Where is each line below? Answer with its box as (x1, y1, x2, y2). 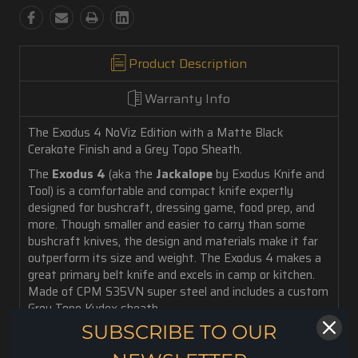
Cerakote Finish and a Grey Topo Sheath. (28, 140, 242, 159)
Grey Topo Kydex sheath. (28, 299, 161, 318)
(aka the (109, 165, 153, 184)
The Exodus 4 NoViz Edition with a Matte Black (28, 123, 284, 142)
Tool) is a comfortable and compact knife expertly (28, 181, 293, 201)
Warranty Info (145, 89, 230, 109)
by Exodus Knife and (216, 165, 324, 184)
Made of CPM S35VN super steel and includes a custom (28, 282, 328, 301)
